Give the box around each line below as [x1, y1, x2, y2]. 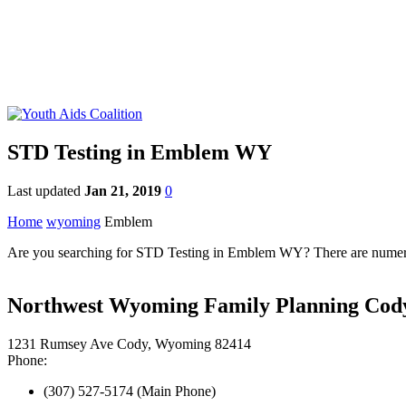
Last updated [7, 182, 84, 198]
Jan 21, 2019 [84, 182, 161, 198]
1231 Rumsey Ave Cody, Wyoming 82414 [7, 335, 251, 352]
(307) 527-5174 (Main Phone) [43, 382, 216, 399]
